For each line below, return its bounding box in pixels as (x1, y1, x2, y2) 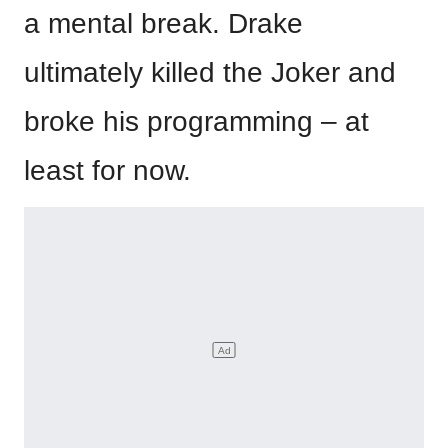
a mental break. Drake (24, 8, 303, 39)
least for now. (24, 155, 191, 186)
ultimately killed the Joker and (24, 57, 396, 88)
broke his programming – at (24, 106, 369, 137)
